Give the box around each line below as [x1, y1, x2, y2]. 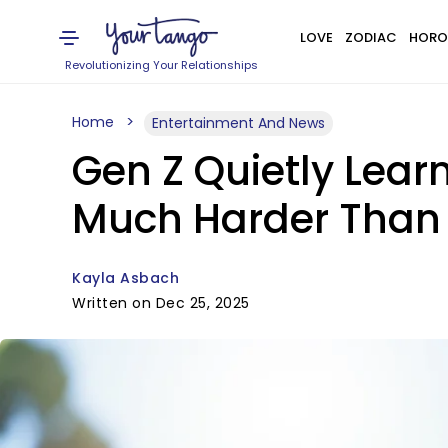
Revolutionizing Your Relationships [65, 57, 259, 73]
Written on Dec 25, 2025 [72, 293, 250, 313]
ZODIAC [344, 28, 397, 47]
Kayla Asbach [72, 268, 179, 288]
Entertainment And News [152, 113, 325, 133]
